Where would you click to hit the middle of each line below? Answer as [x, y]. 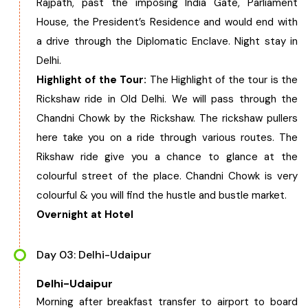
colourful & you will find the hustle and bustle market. [162, 195]
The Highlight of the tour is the [224, 80]
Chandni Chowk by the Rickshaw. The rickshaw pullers [167, 118]
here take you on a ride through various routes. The [167, 137]
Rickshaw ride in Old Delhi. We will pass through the [167, 99]
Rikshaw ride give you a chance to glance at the [167, 157]
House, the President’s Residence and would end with [167, 22]
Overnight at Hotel [85, 214]
